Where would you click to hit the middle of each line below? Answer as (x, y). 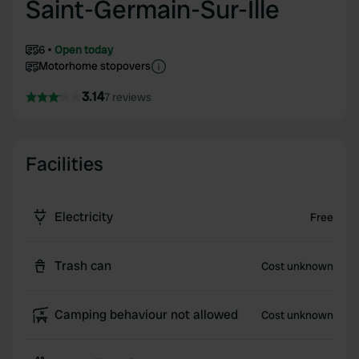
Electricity (84, 217)
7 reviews (128, 97)
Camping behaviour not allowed (146, 315)
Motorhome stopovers (95, 66)
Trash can (83, 266)
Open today (84, 50)
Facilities (65, 164)
